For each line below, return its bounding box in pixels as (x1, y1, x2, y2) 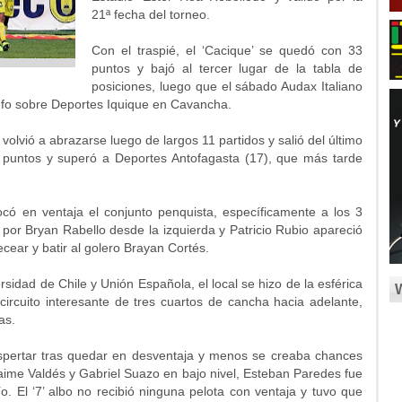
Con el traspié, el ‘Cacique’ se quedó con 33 (92, 43, 363, 57)
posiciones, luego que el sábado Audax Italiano (92, 79, 363, 93)
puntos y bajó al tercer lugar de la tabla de (92, 61, 363, 75)
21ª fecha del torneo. (92, 7, 210, 22)
